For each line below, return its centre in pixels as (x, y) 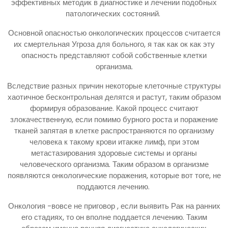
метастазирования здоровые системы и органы (114, 153)
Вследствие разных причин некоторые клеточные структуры (114, 85)
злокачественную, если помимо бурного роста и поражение (114, 119)
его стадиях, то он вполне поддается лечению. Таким (114, 217)
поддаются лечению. (114, 186)
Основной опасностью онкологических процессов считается (114, 33)
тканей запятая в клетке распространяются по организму (114, 130)
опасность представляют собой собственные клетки (114, 55)
